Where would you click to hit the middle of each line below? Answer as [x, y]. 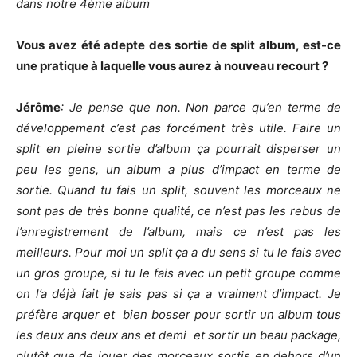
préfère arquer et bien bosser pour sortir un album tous [178, 314]
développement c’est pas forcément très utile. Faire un [178, 128]
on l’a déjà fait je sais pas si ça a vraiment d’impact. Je [178, 294]
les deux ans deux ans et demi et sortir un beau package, [178, 335]
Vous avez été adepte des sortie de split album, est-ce [178, 45]
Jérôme [38, 107]
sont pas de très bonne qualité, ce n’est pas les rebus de [178, 211]
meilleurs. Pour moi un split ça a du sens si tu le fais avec [178, 252]
